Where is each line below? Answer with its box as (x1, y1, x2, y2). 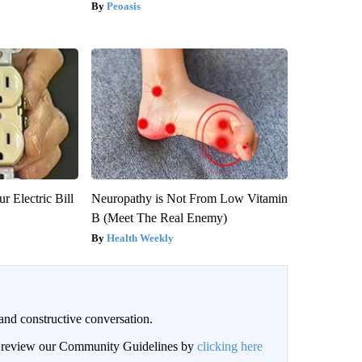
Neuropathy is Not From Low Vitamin (90, 191, 288, 205)
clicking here (196, 339, 263, 353)
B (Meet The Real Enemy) (90, 210, 227, 225)
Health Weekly (106, 231, 174, 244)
